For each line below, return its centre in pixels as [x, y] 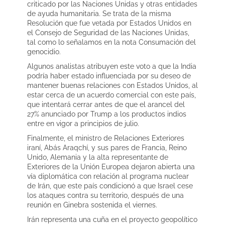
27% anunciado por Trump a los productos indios [107, 114]
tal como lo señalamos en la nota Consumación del [111, 42]
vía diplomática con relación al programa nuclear [108, 176]
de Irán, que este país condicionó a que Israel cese [110, 186]
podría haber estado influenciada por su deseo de [109, 76]
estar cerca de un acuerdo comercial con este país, [111, 95]
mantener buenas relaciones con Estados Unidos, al [113, 85]
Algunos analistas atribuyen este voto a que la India [112, 66]
